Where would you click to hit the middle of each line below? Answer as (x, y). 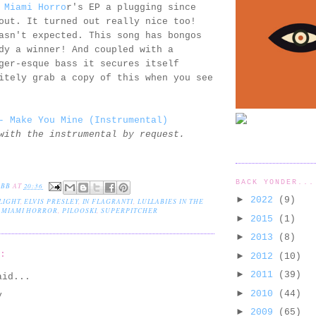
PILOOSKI (79, 210)
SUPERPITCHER (129, 210)
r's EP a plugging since (131, 8)
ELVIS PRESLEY (51, 201)
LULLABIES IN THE (170, 201)
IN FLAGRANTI (108, 201)
